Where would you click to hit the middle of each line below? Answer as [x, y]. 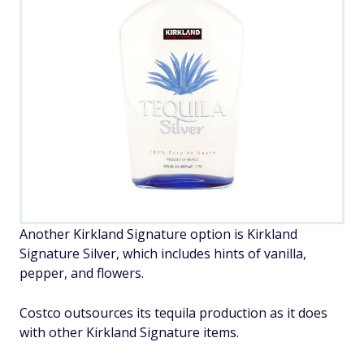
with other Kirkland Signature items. [129, 332]
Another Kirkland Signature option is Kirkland [158, 234]
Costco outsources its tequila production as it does [173, 313]
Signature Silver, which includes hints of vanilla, [163, 253]
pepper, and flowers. [82, 273]
